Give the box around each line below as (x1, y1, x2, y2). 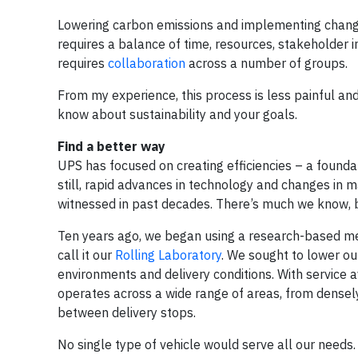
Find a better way (58, 138, 165, 154)
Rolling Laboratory (115, 247, 221, 263)
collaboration (108, 55, 185, 71)
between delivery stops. (58, 304, 196, 320)
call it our (58, 247, 115, 263)
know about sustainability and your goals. (58, 106, 297, 122)
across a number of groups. (185, 55, 348, 71)
